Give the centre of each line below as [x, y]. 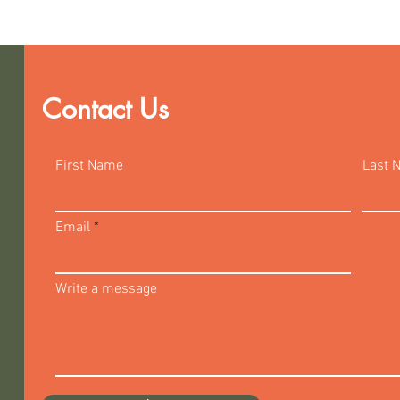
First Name [90, 166]
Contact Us [106, 109]
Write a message [107, 289]
